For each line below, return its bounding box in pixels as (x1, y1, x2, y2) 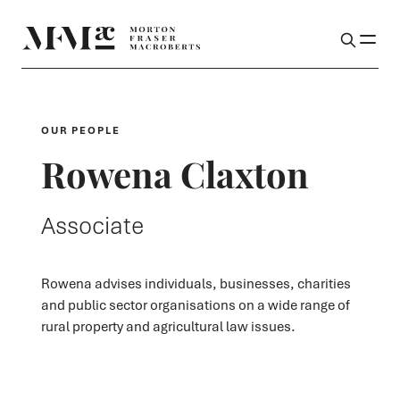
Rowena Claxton (40, 147, 309, 198)
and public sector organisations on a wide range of (40, 296, 350, 314)
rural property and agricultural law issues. (40, 317, 296, 336)
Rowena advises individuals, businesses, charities (40, 274, 351, 293)
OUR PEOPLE (40, 123, 121, 137)
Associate (40, 209, 144, 242)
